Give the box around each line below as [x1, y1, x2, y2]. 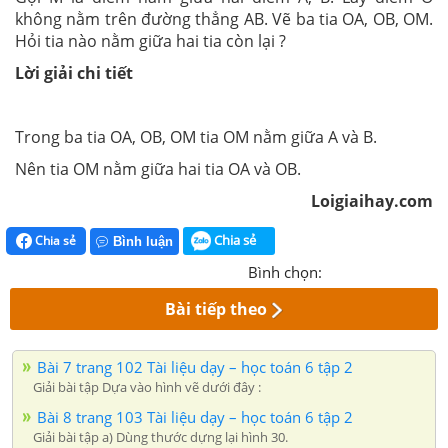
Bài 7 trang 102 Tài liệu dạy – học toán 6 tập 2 [37, 357, 353, 378]
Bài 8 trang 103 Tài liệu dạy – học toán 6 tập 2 [37, 407, 353, 428]
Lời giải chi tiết [15, 61, 133, 84]
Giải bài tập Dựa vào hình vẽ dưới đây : [33, 378, 261, 397]
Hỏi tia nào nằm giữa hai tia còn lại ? [15, 29, 286, 52]
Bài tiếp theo [165, 298, 268, 321]
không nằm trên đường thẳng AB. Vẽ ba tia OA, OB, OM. [15, 7, 433, 30]
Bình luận [113, 234, 173, 250]
